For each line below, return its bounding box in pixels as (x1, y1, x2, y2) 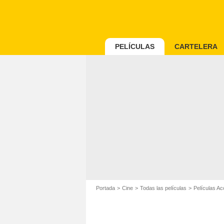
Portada (96, 185, 115, 191)
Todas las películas (140, 185, 186, 191)
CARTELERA (174, 42, 217, 50)
